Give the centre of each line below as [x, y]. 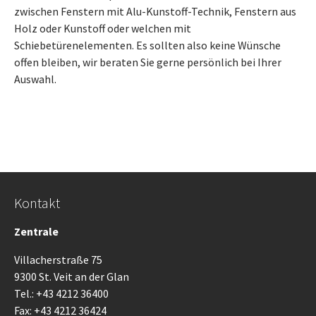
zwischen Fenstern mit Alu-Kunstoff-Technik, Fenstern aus [155, 12]
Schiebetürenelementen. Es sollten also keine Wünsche [147, 45]
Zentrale [36, 232]
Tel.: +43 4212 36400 [61, 294]
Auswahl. [35, 79]
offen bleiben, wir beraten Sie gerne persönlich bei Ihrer [148, 62]
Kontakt [37, 203]
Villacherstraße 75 [58, 260]
